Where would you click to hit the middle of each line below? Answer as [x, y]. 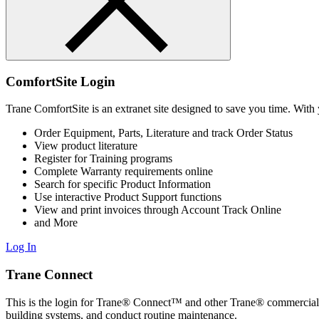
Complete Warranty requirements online [124, 172]
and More [56, 223]
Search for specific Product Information [122, 184]
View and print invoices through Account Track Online [158, 210]
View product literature [86, 146]
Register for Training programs [103, 159]
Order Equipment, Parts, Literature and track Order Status [163, 133]
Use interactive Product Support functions [128, 197]
